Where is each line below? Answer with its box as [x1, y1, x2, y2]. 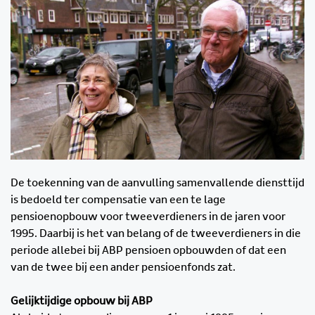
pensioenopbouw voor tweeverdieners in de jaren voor [11, 211, 285, 223]
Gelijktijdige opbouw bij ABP [11, 295, 153, 307]
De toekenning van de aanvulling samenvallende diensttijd [11, 177, 304, 189]
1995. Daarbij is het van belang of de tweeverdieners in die [11, 228, 301, 240]
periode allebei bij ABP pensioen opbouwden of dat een [11, 245, 286, 257]
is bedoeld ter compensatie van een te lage [11, 194, 226, 206]
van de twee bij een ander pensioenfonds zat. [11, 262, 236, 274]
